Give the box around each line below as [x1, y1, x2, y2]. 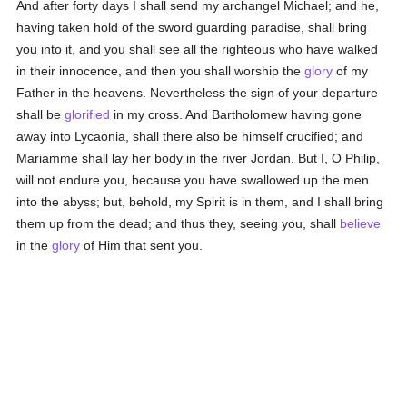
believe [340, 216, 382, 231]
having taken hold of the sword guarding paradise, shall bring [16, 20, 368, 35]
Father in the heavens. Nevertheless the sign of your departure [16, 85, 379, 100]
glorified [65, 107, 111, 122]
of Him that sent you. [80, 238, 203, 253]
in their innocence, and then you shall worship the [16, 64, 305, 78]
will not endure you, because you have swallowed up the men [16, 173, 370, 187]
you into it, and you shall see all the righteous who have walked [16, 42, 379, 56]
